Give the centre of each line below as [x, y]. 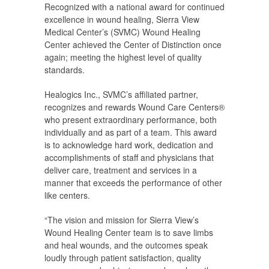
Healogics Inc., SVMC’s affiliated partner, [121, 95]
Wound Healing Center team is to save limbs [129, 233]
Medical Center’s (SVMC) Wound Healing [122, 32]
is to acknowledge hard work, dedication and [129, 145]
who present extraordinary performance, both [131, 120]
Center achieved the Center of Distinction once [133, 45]
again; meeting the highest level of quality [123, 57]
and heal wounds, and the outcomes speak [126, 245]
